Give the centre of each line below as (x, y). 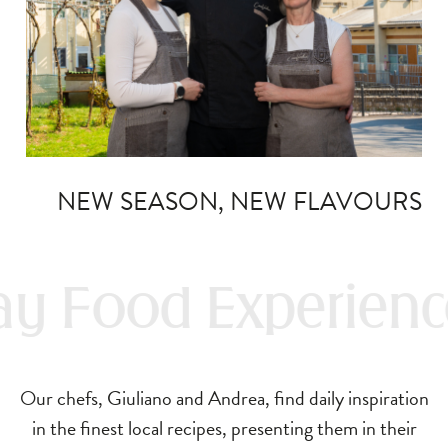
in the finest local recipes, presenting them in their (224, 427)
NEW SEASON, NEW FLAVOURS (239, 201)
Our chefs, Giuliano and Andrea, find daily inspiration (224, 397)
